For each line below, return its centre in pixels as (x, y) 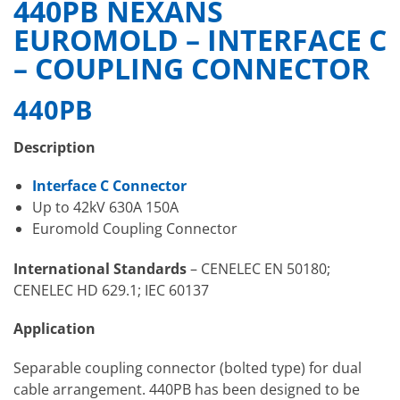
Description (54, 148)
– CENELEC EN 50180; (260, 269)
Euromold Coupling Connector (134, 229)
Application (54, 329)
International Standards (102, 269)
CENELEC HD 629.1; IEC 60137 (111, 291)
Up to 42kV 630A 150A (105, 208)
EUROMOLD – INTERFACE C (200, 40)
